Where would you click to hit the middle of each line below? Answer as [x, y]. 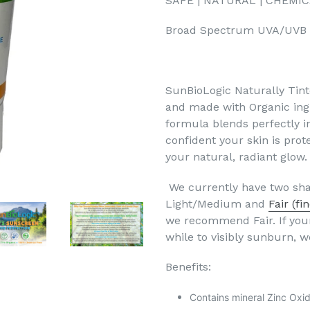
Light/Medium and [217, 203]
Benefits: [188, 267]
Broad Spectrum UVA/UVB [236, 30]
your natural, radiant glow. [236, 157]
